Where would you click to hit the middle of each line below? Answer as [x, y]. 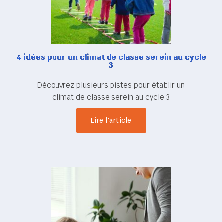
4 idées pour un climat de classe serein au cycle [111, 57]
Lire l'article [111, 121]
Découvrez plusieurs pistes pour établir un [111, 85]
